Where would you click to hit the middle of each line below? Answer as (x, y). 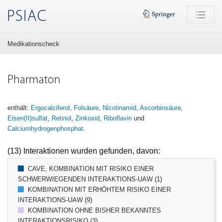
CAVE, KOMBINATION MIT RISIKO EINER (91, 169)
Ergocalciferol (50, 108)
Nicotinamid (119, 108)
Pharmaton (34, 80)
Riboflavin (118, 118)
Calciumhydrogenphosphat (45, 129)
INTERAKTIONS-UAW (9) (55, 200)
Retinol (61, 118)
